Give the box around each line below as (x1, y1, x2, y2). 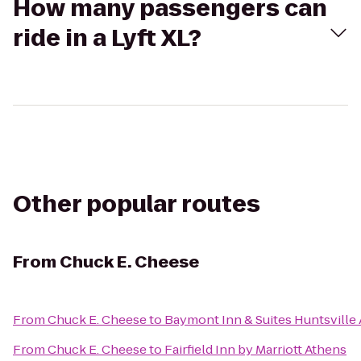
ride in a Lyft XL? (13, 23, 201, 54)
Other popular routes (13, 189, 260, 220)
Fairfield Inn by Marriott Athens (164, 341, 346, 358)
